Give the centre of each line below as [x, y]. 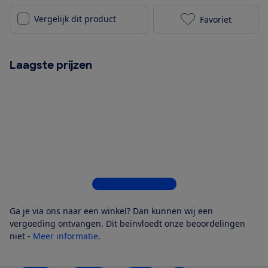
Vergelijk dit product [75, 19]
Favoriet [215, 19]
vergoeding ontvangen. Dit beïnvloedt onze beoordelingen [127, 224]
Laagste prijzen [51, 66]
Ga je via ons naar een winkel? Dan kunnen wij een [111, 211]
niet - [21, 236]
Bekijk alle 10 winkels [134, 184]
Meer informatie [66, 236]
